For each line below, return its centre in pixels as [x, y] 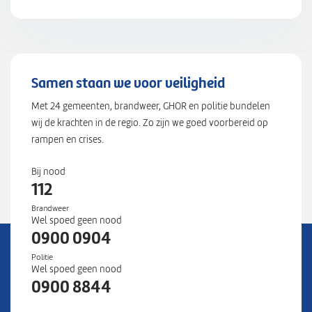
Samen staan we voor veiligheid [128, 83]
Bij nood [48, 172]
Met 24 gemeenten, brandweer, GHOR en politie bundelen [151, 106]
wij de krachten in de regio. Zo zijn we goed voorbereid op [150, 123]
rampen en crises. [68, 140]
